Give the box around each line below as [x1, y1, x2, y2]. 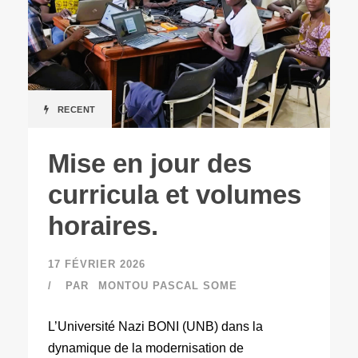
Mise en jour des [48, 148, 252, 178]
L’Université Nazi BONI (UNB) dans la [48, 319, 263, 333]
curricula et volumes [48, 179, 301, 209]
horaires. [48, 210, 158, 241]
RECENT [57, 104, 96, 114]
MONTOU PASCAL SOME [98, 279, 237, 292]
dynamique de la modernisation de [48, 340, 244, 355]
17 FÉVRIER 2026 [48, 257, 145, 270]
